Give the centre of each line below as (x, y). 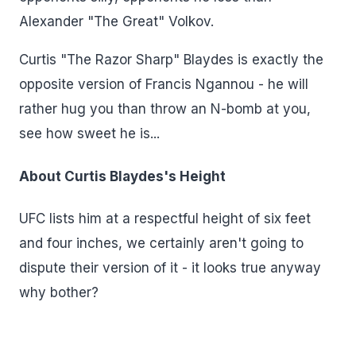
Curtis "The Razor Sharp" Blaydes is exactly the (171, 60)
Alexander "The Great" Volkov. (118, 21)
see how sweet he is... (89, 133)
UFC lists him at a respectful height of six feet (165, 219)
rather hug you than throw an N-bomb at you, (165, 109)
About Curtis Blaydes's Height (122, 176)
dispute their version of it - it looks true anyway (170, 268)
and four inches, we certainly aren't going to (161, 244)
